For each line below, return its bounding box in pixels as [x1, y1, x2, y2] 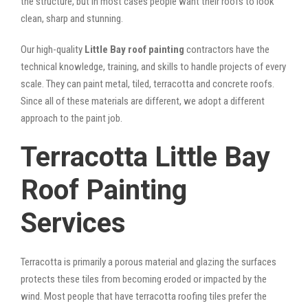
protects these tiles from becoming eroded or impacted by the [21, 272, 267, 285]
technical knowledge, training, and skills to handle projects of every [21, 60, 286, 73]
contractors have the [184, 43, 269, 56]
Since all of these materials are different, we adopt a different [21, 94, 265, 107]
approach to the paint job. [21, 111, 122, 124]
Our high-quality [21, 43, 85, 56]
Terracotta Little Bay [21, 140, 270, 173]
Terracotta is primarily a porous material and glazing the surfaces [21, 255, 276, 268]
